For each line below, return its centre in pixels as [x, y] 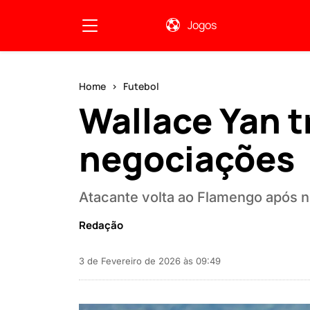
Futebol [141, 86]
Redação [101, 225]
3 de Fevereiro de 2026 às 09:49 [150, 261]
